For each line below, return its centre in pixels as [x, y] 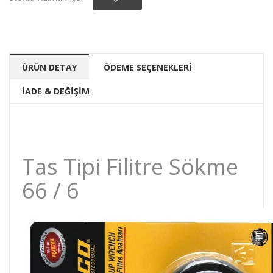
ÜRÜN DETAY [49, 68]
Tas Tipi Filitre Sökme [130, 167]
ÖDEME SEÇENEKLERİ [148, 68]
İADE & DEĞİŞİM [56, 91]
